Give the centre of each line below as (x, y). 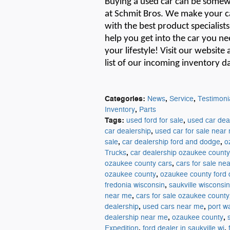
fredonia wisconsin (135, 185)
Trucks (116, 152)
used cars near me (173, 206)
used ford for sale (155, 120)
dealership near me (136, 217)
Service (181, 99)
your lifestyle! (131, 51)
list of (116, 63)
